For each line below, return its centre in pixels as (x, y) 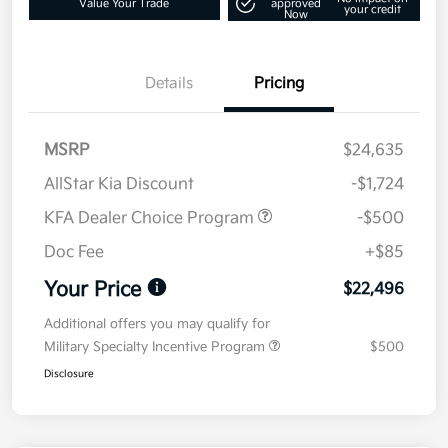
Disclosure (69, 374)
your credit (372, 9)
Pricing (279, 84)
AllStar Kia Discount (119, 185)
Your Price (92, 290)
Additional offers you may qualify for (157, 324)
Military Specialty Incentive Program (156, 347)
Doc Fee (74, 253)
